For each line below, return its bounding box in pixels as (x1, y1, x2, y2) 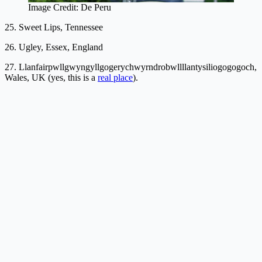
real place (98, 72, 133, 82)
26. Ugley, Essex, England (5, 42, 103, 52)
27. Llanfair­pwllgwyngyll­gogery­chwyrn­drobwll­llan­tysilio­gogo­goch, (5, 61, 257, 72)
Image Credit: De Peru (28, 2, 111, 12)
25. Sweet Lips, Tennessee (5, 22, 103, 32)
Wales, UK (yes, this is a (5, 72, 98, 82)
